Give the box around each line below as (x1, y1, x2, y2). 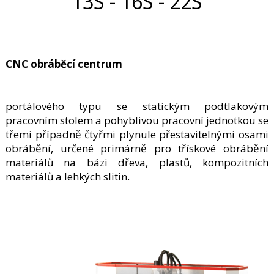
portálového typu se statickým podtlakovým (5, 98, 269, 113)
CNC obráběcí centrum (5, 56, 122, 71)
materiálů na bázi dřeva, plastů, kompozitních (5, 155, 269, 169)
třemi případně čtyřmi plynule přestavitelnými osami (5, 127, 269, 141)
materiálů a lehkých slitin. (5, 169, 130, 183)
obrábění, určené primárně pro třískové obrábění (5, 141, 269, 155)
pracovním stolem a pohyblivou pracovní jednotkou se (5, 113, 269, 127)
